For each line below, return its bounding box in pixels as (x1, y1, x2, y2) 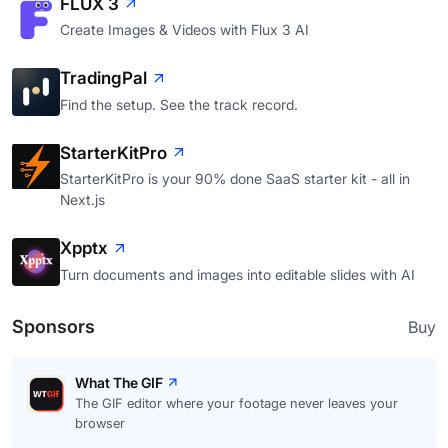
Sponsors (12, 315, 95, 337)
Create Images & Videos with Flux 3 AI (60, 21, 309, 39)
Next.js (60, 191, 105, 209)
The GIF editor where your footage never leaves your (75, 394, 398, 411)
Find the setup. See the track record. (60, 95, 298, 113)
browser (75, 414, 125, 431)
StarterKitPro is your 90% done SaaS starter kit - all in (60, 170, 410, 188)
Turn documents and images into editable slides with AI (60, 265, 415, 283)
